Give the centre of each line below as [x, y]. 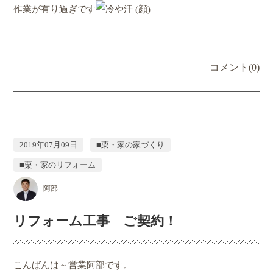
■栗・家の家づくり [131, 144]
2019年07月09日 [49, 144]
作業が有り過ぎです [55, 9]
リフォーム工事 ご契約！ [96, 221]
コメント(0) [234, 67]
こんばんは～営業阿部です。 [73, 265]
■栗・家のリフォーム [58, 165]
